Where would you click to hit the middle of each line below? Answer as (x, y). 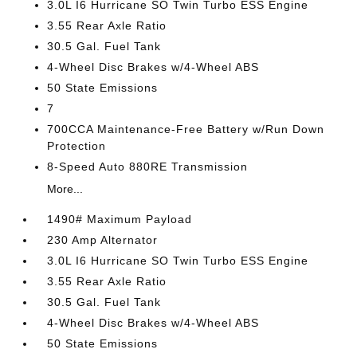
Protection (77, 146)
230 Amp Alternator (103, 240)
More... (65, 189)
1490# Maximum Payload (120, 219)
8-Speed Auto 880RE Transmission (148, 167)
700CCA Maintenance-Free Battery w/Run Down (186, 129)
